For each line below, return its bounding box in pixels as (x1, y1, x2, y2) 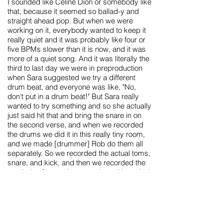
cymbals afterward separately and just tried (7, 167, 149, 177)
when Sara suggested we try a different (7, 73, 135, 82)
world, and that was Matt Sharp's (7, 205, 114, 215)
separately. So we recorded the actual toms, (7, 148, 150, 158)
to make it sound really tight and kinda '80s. (7, 177, 149, 186)
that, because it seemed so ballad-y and (7, 6, 139, 16)
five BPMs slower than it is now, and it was (7, 44, 146, 54)
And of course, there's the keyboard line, (7, 186, 139, 196)
